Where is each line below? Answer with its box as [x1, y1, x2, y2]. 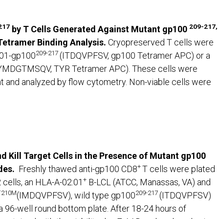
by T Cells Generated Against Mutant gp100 [10, 24, 189, 35]
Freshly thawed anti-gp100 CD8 [19, 164, 137, 175]
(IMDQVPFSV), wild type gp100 [17, 190, 135, 201]
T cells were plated [142, 164, 215, 175]
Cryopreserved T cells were [106, 37, 214, 48]
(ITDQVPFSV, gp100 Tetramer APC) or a [60, 50, 210, 61]
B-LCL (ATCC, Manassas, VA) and [87, 177, 211, 188]
